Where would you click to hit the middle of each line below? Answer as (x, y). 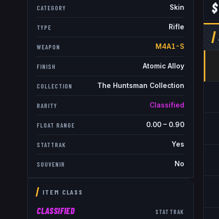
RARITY (47, 105)
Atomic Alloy (163, 66)
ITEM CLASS (63, 192)
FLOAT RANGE (56, 125)
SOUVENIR (51, 164)
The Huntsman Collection (141, 86)
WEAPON (48, 47)
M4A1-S (170, 47)
